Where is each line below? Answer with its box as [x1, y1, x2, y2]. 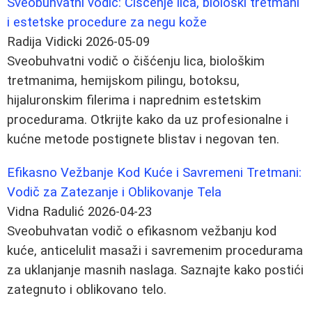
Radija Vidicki [7, 33, 82, 49]
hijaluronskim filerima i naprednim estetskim [7, 92, 261, 108]
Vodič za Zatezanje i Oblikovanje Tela [7, 184, 221, 200]
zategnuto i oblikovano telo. [7, 281, 166, 297]
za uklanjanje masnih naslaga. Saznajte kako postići [7, 262, 304, 278]
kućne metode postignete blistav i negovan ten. [7, 131, 279, 147]
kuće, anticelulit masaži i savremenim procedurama [7, 242, 303, 258]
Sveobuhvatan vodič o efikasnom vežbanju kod [7, 223, 276, 239]
